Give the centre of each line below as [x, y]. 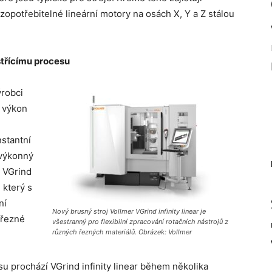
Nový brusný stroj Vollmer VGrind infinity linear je [129, 211]
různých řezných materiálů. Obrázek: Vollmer [122, 232]
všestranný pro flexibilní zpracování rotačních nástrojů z [140, 222]
